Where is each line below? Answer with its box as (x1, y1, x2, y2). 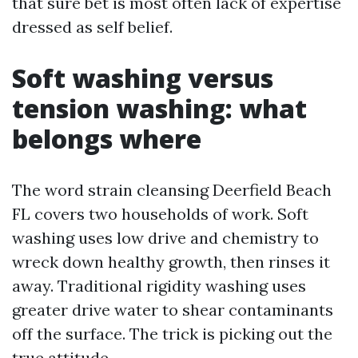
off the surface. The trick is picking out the (12, 324, 332, 344)
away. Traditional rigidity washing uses (12, 276, 306, 296)
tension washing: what (12, 91, 307, 125)
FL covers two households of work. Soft (12, 204, 308, 224)
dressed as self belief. (12, 17, 173, 37)
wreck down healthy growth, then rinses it (12, 252, 330, 272)
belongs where (12, 121, 201, 156)
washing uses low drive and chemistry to (12, 228, 319, 248)
